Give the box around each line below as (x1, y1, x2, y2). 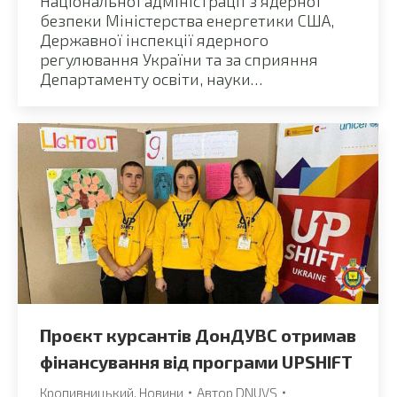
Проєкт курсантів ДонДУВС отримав (40, 323, 356, 346)
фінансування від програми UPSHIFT (40, 350, 353, 372)
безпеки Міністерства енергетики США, (40, 10, 334, 30)
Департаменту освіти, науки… (40, 68, 262, 89)
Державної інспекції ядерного (40, 29, 269, 50)
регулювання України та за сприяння (40, 49, 318, 69)
